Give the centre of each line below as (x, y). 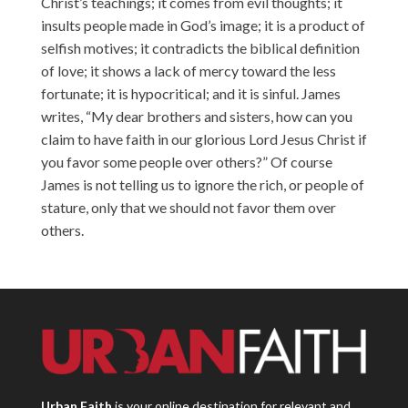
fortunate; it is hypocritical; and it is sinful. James (190, 93)
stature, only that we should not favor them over (188, 207)
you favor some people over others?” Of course (186, 162)
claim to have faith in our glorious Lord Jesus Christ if (204, 139)
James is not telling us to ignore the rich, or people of (202, 184)
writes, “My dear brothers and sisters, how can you (196, 116)
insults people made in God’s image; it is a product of (203, 25)
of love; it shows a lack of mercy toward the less (188, 71)
